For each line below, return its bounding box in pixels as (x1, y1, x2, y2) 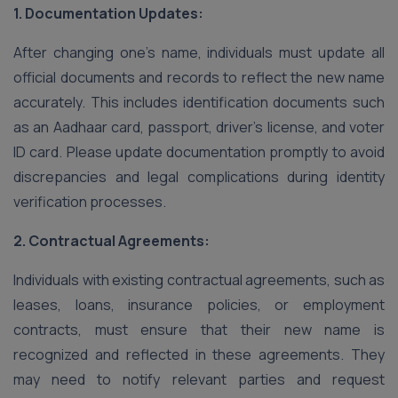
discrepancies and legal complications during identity (13, 167, 385, 187)
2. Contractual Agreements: (13, 231, 210, 251)
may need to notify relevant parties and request (13, 370, 385, 389)
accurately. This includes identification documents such (13, 92, 385, 112)
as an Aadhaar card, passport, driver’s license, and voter (13, 117, 385, 137)
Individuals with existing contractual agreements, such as (13, 270, 385, 290)
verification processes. (13, 192, 166, 211)
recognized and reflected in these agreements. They (13, 345, 385, 364)
